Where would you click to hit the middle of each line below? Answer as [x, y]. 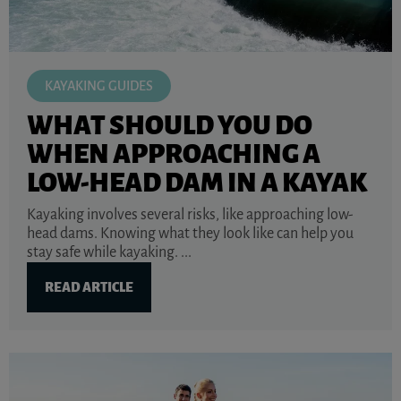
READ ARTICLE [89, 288]
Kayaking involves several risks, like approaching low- [190, 215]
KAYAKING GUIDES [99, 86]
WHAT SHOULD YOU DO [170, 126]
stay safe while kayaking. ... [109, 253]
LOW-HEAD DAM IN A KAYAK [197, 183]
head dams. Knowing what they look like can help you [190, 234]
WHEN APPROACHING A [174, 154]
